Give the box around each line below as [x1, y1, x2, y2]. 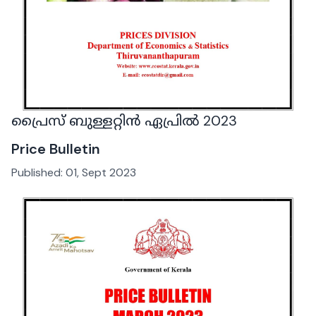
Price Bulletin [11, 139, 100, 158]
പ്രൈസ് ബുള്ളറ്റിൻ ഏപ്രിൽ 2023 [11, 111, 237, 130]
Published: [11, 164, 66, 180]
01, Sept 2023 [66, 164, 136, 180]
